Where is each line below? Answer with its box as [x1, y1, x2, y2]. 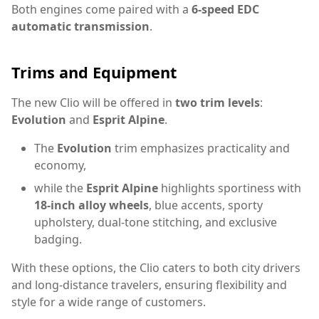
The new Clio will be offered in [11, 94, 175, 110]
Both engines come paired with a [11, 1, 192, 18]
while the [34, 179, 86, 196]
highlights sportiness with [158, 179, 301, 196]
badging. [34, 231, 82, 247]
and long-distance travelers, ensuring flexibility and [11, 276, 287, 293]
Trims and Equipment [11, 61, 177, 83]
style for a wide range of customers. [11, 293, 206, 310]
